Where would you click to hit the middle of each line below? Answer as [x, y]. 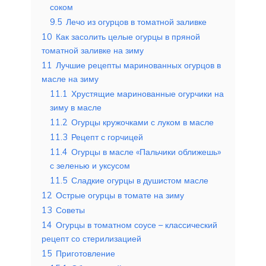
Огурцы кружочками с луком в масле [142, 122]
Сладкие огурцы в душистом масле [140, 180]
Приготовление [85, 253]
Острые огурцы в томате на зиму [120, 195]
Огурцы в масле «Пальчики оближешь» [146, 152]
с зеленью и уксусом [90, 165]
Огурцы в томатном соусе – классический [137, 225]
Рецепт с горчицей [107, 137]
